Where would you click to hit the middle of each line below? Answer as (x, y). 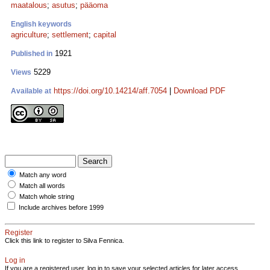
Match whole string (47, 196)
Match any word (43, 175)
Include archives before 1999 (61, 207)
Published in (32, 54)
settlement (70, 35)
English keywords (41, 24)
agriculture (29, 35)
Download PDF (199, 91)
